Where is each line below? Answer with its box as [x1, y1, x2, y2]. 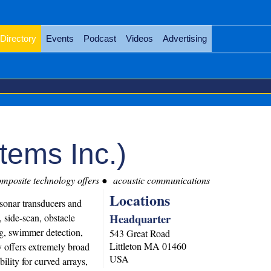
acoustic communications [110, 174, 210, 186]
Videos [125, 33, 153, 44]
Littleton [109, 240, 142, 252]
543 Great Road [109, 227, 171, 240]
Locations [109, 189, 171, 211]
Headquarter [109, 211, 171, 227]
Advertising [162, 33, 207, 44]
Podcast [83, 33, 116, 44]
